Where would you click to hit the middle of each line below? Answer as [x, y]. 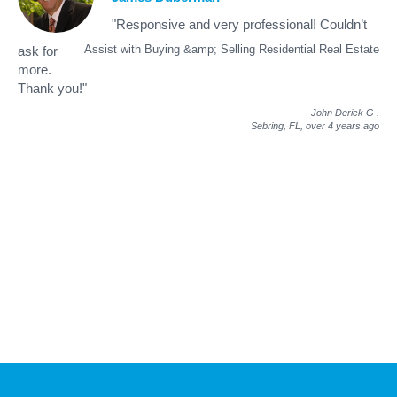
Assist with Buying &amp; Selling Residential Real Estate [232, 49]
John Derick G [343, 112]
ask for [38, 51]
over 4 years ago [343, 125]
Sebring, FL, [278, 125]
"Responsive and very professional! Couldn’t [239, 24]
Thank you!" [52, 88]
